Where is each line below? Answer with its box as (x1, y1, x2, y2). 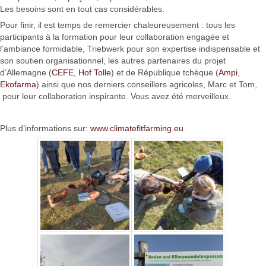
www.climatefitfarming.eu (90, 123, 183, 133)
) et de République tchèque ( (111, 67, 218, 77)
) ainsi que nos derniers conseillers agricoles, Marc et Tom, (36, 79, 257, 89)
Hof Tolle (78, 67, 111, 77)
